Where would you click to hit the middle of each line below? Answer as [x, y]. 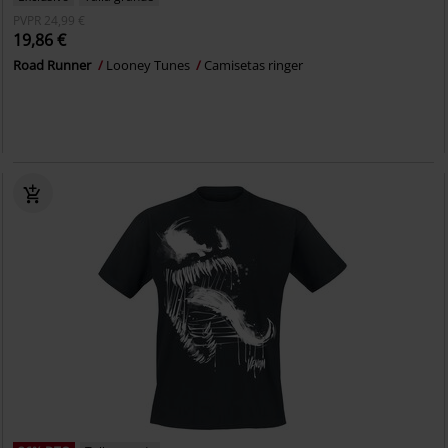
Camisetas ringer [254, 65]
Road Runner [54, 65]
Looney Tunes [150, 65]
